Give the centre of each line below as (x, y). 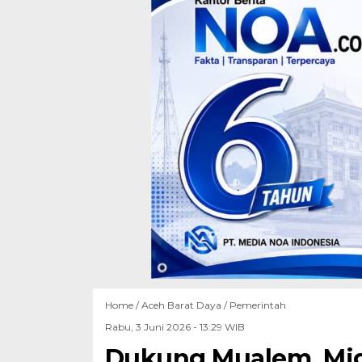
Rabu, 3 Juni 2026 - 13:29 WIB (175, 326)
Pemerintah (257, 305)
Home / (123, 305)
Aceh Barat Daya (181, 305)
